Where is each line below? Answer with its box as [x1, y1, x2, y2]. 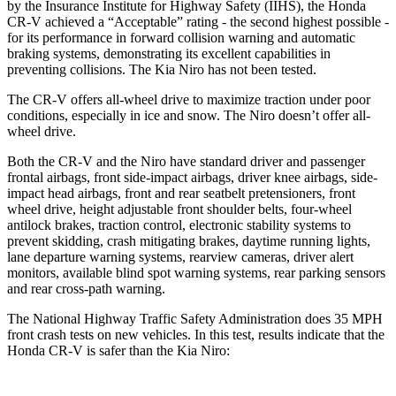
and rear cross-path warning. [7, 280, 165, 296]
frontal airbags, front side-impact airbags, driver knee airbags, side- [7, 169, 377, 185]
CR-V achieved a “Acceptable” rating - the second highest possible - [7, 13, 389, 29]
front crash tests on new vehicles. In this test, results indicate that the [7, 326, 385, 342]
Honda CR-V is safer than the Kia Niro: [7, 342, 230, 358]
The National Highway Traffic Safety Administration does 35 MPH [7, 310, 383, 326]
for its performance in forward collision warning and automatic [7, 29, 355, 45]
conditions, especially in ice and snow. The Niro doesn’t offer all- [7, 107, 370, 123]
